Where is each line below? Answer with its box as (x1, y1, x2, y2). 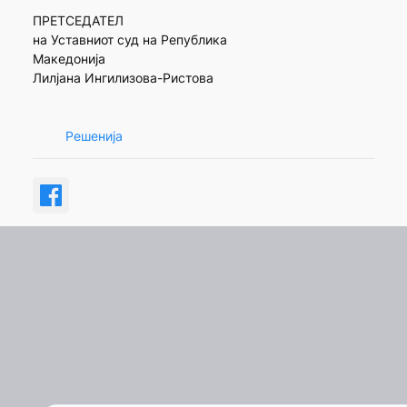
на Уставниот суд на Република (32, 32, 227, 48)
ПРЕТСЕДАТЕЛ (32, 13, 124, 29)
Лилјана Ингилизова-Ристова (32, 70, 213, 86)
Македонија (32, 51, 105, 67)
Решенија (65, 127, 123, 144)
